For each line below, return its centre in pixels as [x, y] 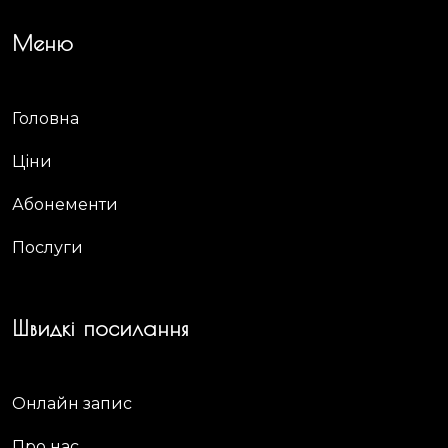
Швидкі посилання [100, 327]
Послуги [47, 247]
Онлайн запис [72, 403]
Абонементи [65, 204]
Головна [45, 118]
